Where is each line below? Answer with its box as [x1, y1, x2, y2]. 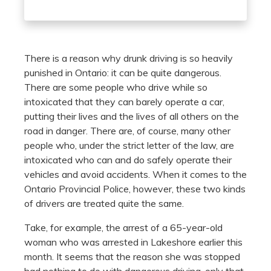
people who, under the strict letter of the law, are [24, 139, 234, 151]
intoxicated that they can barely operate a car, [24, 95, 224, 108]
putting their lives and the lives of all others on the [24, 109, 239, 122]
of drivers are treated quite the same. [24, 197, 184, 209]
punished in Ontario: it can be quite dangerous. [24, 66, 221, 79]
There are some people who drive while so [24, 80, 207, 93]
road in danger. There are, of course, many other [24, 124, 230, 137]
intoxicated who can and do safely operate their [24, 153, 232, 166]
